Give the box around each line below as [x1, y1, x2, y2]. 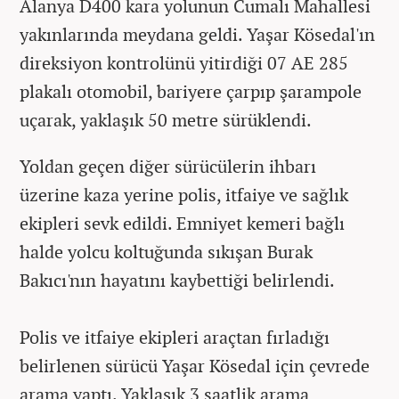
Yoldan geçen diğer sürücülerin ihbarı [20, 153, 316, 178]
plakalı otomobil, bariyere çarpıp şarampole [20, 78, 362, 103]
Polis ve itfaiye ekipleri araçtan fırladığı [20, 324, 330, 349]
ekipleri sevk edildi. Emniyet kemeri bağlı [20, 210, 345, 235]
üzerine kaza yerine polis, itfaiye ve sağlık [20, 182, 348, 207]
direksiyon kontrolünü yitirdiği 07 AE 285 [20, 50, 348, 75]
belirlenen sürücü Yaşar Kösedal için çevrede [20, 353, 370, 378]
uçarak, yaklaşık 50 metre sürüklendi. [20, 107, 312, 132]
